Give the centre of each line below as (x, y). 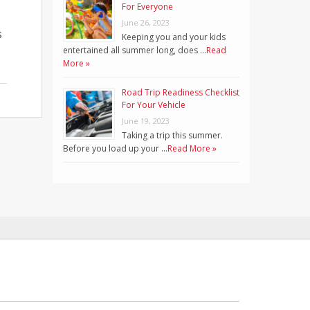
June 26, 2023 (146, 22)
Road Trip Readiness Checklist (181, 92)
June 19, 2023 (146, 120)
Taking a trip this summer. (172, 135)
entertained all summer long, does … (135, 50)
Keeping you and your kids (174, 37)
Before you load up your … (115, 148)
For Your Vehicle (154, 104)
